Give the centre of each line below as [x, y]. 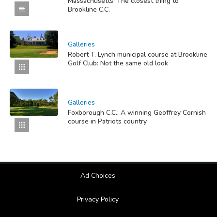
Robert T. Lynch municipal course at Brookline [138, 54]
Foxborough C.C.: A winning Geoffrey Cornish [137, 112]
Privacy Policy [98, 199]
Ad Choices [98, 175]
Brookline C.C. [89, 9]
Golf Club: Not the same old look [118, 63]
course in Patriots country [107, 121]
